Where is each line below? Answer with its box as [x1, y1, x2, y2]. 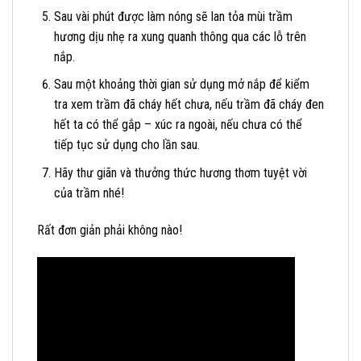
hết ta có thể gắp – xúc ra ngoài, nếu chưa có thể [53, 117, 302, 133]
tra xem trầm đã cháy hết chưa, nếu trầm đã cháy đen [53, 97, 324, 113]
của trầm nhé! [53, 185, 124, 201]
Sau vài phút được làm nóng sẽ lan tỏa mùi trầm [53, 8, 293, 24]
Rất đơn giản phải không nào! [37, 222, 182, 238]
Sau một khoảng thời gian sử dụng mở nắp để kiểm [53, 77, 309, 93]
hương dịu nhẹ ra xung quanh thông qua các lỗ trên [53, 28, 306, 44]
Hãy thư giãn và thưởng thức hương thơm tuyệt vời [53, 164, 307, 180]
